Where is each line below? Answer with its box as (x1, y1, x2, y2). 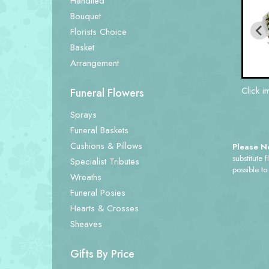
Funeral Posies (70, 186, 125, 199)
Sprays (70, 108, 97, 121)
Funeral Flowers (70, 85, 144, 101)
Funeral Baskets (70, 124, 128, 137)
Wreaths (70, 171, 101, 184)
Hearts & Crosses (70, 202, 139, 215)
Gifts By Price (70, 246, 134, 262)
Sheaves (70, 217, 102, 231)
